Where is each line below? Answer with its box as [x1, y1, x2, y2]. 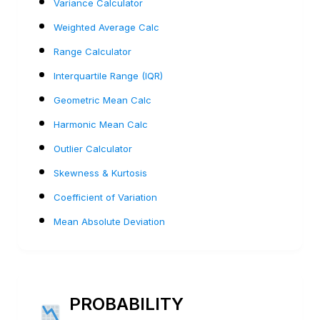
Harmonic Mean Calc [54, 118, 148, 130]
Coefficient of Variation [54, 191, 157, 203]
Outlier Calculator [54, 142, 132, 154]
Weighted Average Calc [54, 21, 159, 33]
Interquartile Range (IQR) [54, 69, 163, 81]
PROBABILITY [69, 293, 184, 314]
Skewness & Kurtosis [54, 166, 147, 179]
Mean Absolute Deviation [54, 215, 165, 227]
